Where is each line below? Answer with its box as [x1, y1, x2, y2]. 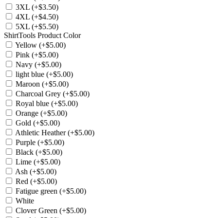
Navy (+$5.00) [14, 60, 61, 69]
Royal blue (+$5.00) [14, 99, 78, 108]
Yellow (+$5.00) [14, 40, 66, 49]
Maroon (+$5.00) [14, 79, 69, 88]
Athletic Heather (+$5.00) [14, 128, 94, 137]
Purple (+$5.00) [14, 138, 64, 146]
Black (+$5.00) [14, 147, 62, 156]
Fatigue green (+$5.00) [14, 186, 86, 195]
